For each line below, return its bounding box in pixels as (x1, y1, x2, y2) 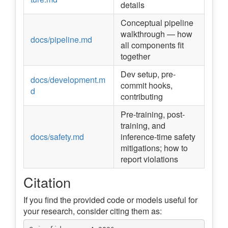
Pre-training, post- (121, 108, 185, 121)
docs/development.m (31, 74, 105, 86)
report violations (121, 153, 178, 165)
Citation (23, 172, 71, 192)
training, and (121, 120, 165, 132)
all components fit (121, 39, 184, 51)
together (121, 50, 150, 63)
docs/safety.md (31, 131, 84, 143)
